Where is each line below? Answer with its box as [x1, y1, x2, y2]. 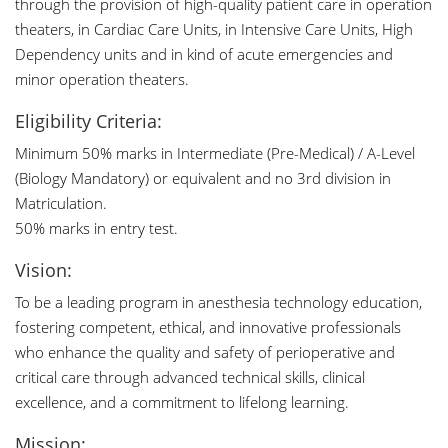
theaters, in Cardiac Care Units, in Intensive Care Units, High [15, 19, 413, 39]
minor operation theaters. [15, 69, 189, 89]
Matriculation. [15, 193, 107, 213]
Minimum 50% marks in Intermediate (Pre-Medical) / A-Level [15, 143, 415, 163]
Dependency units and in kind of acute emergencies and [15, 44, 393, 64]
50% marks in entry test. [15, 218, 178, 238]
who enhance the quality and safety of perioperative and [15, 342, 395, 362]
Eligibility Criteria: [15, 109, 162, 133]
